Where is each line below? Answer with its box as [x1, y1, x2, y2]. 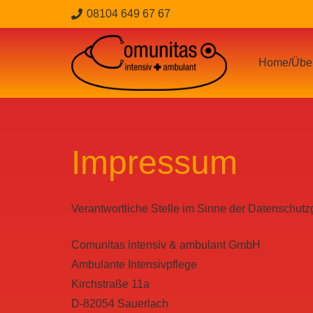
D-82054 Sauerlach [71, 297, 168, 310]
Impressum [71, 143, 238, 182]
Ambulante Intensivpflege [71, 258, 197, 271]
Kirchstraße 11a [71, 277, 150, 291]
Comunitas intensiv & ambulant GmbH [71, 238, 261, 252]
